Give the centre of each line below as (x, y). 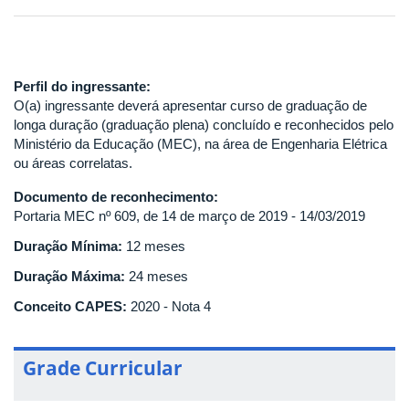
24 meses (158, 276)
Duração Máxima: (71, 276)
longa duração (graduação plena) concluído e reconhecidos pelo (204, 124)
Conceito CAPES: (72, 306)
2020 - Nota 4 (171, 306)
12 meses (156, 246)
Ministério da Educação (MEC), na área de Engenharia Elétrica (200, 143)
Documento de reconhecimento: (118, 196)
